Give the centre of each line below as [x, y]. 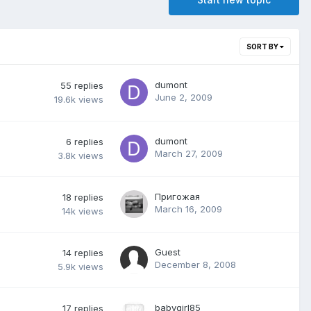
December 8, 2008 [195, 265]
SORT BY [263, 47]
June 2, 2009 [184, 98]
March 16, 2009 [188, 209]
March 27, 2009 [189, 154]
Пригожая [177, 197]
